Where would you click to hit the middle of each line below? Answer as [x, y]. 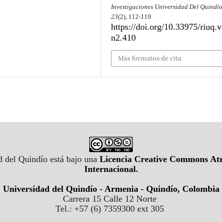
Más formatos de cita [150, 58]
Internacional [110, 169]
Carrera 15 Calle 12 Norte [111, 199]
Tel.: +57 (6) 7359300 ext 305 [111, 209]
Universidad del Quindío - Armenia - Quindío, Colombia [111, 189]
